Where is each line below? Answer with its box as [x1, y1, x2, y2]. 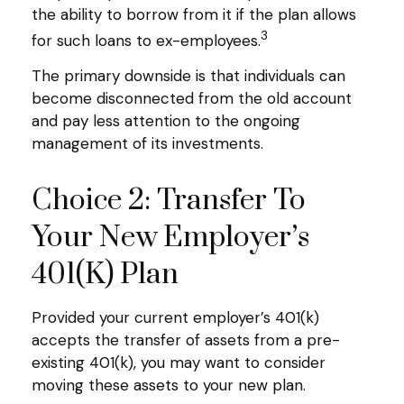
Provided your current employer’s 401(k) [32, 308, 319, 328]
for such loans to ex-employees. [32, 30, 261, 50]
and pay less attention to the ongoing [32, 111, 300, 132]
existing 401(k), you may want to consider [32, 353, 326, 373]
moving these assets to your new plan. [32, 375, 306, 396]
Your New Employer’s [32, 219, 309, 257]
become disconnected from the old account [32, 88, 352, 109]
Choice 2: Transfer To [32, 182, 306, 220]
